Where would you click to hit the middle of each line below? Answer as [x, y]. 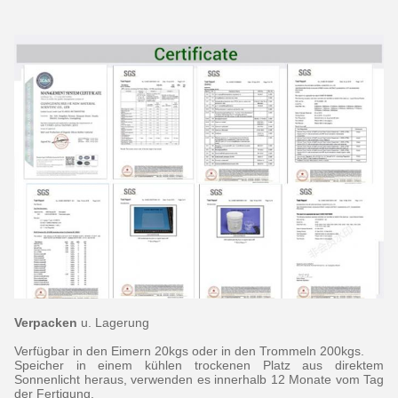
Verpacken [46, 323]
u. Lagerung [113, 323]
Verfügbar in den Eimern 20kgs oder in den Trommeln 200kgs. [189, 351]
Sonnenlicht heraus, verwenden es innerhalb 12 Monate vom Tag [199, 380]
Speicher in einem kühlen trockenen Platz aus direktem [199, 366]
